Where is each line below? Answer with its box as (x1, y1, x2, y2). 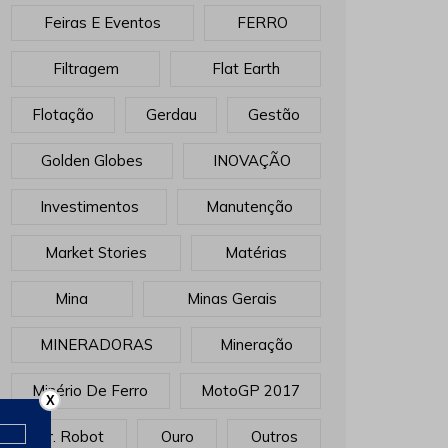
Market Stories (45, 242, 147, 262)
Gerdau (145, 104, 197, 124)
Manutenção (205, 196, 293, 216)
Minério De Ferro (32, 380, 149, 400)
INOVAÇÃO (213, 150, 291, 170)
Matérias (225, 242, 287, 262)
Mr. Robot (34, 426, 104, 446)
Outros (250, 426, 298, 446)
